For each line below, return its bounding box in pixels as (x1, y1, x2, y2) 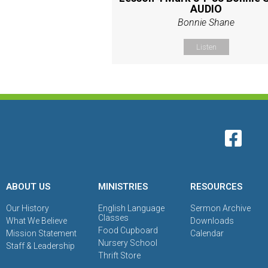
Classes (98, 212, 129, 223)
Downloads (190, 215, 234, 226)
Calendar (190, 228, 224, 238)
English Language (98, 203, 165, 213)
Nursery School (98, 237, 158, 248)
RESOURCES (190, 181, 243, 192)
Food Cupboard (98, 225, 159, 235)
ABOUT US (6, 181, 50, 192)
